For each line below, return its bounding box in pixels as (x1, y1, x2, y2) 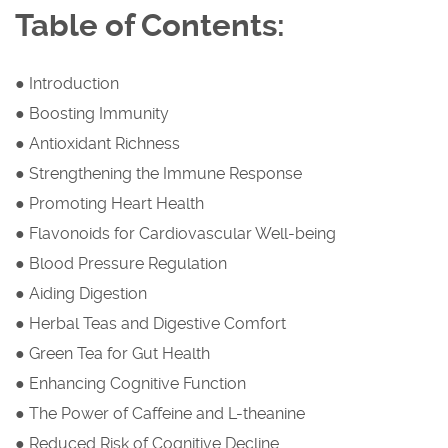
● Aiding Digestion (15, 284, 147, 304)
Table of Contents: (15, 7, 285, 45)
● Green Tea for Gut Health (15, 344, 210, 364)
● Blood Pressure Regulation (15, 254, 227, 274)
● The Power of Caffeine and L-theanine (15, 404, 305, 424)
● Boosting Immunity (15, 104, 169, 124)
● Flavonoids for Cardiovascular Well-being (15, 224, 336, 244)
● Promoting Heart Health (15, 194, 204, 214)
